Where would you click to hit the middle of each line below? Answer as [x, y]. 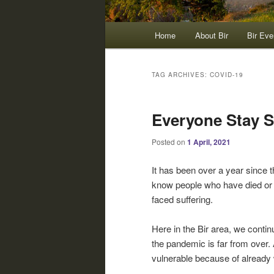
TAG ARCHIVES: [181, 75]
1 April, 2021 [209, 142]
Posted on [169, 142]
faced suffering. [182, 199]
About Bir [211, 35]
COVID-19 [227, 75]
